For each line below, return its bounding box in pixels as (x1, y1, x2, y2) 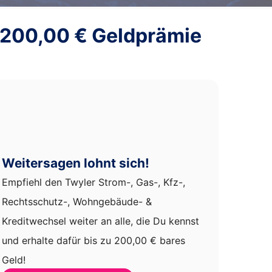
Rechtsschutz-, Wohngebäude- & (1, 195, 152, 208)
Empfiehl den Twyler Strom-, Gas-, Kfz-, (1, 175, 185, 188)
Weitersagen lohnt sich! (1, 155, 149, 171)
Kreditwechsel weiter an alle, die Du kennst (1, 214, 199, 227)
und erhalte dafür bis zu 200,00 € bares (1, 234, 185, 246)
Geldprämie (87, 24, 202, 48)
